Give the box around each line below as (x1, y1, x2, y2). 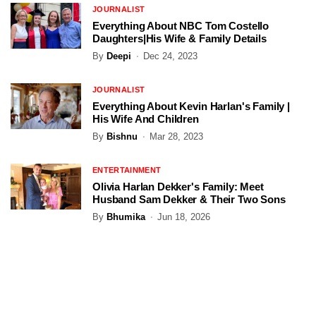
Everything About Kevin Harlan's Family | (92, 100, 291, 113)
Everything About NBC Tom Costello (92, 20, 269, 32)
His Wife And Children (92, 113, 199, 126)
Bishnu (107, 131, 138, 142)
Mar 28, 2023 (150, 131, 203, 142)
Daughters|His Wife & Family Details (92, 32, 267, 45)
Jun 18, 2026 (157, 212, 210, 223)
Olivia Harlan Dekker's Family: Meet (92, 181, 264, 193)
